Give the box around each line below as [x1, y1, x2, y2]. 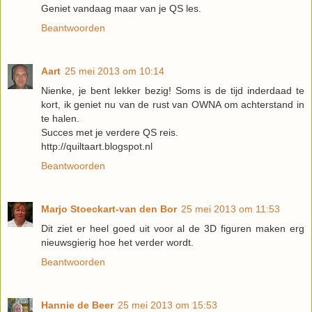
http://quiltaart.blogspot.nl [41, 140, 153, 152]
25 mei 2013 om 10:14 [65, 65, 164, 77]
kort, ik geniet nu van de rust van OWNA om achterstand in [41, 98, 304, 110]
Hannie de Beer [41, 299, 114, 311]
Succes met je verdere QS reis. [41, 126, 178, 138]
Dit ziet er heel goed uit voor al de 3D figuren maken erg [41, 222, 304, 234]
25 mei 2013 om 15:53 [118, 299, 217, 311]
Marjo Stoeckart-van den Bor [41, 203, 177, 214]
